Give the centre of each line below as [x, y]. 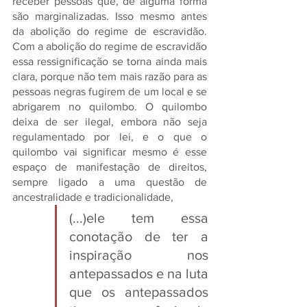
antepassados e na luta [139, 273]
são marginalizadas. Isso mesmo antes [110, 16]
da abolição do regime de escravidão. [110, 31]
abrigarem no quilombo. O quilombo [110, 107]
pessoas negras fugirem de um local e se [110, 91]
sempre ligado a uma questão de [110, 182]
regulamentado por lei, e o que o [110, 137]
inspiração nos [139, 255]
